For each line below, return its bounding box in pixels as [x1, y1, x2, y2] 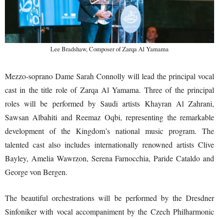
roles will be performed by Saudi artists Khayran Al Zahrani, [5, 98, 214, 109]
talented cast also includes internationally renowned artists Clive [5, 139, 214, 150]
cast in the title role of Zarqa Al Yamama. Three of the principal [5, 84, 214, 95]
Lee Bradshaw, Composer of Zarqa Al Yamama [50, 44, 169, 53]
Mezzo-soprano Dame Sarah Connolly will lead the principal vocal [5, 70, 214, 81]
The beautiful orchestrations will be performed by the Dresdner [5, 192, 214, 203]
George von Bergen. [5, 166, 67, 177]
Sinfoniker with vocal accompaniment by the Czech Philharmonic [5, 206, 214, 217]
